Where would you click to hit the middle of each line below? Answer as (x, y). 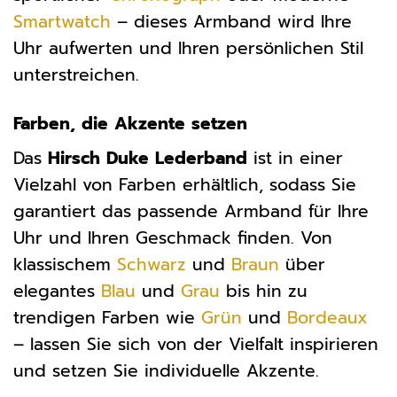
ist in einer (295, 159)
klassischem (65, 265)
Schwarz (152, 265)
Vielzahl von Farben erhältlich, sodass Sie (185, 185)
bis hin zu (264, 292)
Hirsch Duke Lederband (148, 159)
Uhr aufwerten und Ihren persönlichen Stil (188, 48)
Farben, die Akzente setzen (130, 123)
